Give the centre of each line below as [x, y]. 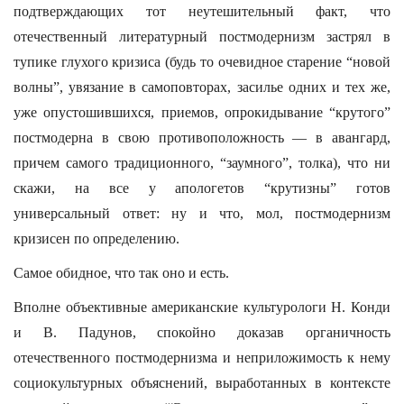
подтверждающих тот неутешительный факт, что [202, 11]
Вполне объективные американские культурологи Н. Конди [202, 307]
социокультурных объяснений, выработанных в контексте [202, 383]
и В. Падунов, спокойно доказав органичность [202, 332]
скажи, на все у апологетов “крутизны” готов [202, 188]
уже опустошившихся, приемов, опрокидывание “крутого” [202, 112]
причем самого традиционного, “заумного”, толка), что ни [202, 163]
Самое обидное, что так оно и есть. [121, 273]
